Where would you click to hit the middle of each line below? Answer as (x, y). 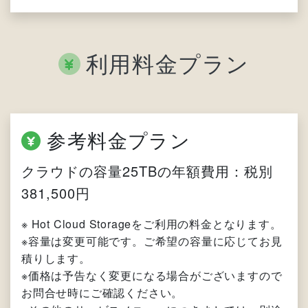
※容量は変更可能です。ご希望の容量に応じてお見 (152, 241)
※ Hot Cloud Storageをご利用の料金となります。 (152, 224)
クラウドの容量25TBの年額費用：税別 (147, 171)
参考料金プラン (119, 140)
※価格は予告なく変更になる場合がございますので (152, 276)
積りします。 (56, 258)
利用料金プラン (168, 63)
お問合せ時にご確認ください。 (102, 293)
